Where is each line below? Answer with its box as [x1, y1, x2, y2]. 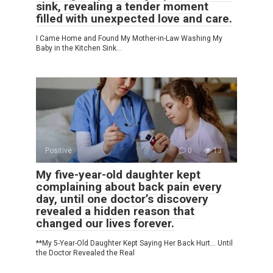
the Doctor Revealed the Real [36, 249, 135, 258]
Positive [45, 146, 72, 155]
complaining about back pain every [36, 180, 222, 194]
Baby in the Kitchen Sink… [36, 44, 122, 53]
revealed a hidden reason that [36, 204, 194, 219]
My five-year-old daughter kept [36, 168, 200, 182]
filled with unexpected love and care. [36, 12, 232, 26]
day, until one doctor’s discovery [36, 192, 208, 207]
